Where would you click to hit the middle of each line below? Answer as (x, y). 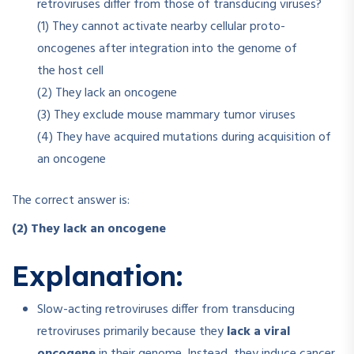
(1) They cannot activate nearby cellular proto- (161, 27)
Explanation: (98, 276)
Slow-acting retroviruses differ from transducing (166, 310)
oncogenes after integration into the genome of (167, 49)
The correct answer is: (71, 201)
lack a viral (258, 332)
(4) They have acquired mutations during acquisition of (184, 138)
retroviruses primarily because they (132, 332)
